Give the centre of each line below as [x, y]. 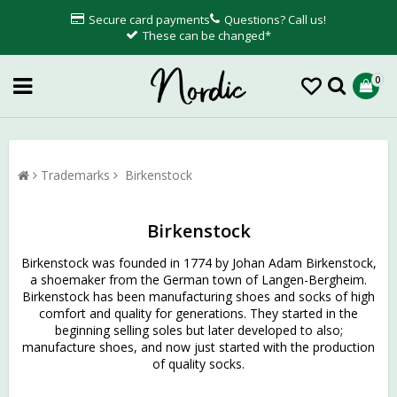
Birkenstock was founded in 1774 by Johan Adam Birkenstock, [198, 263]
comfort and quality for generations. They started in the [198, 314]
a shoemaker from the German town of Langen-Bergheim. [198, 280]
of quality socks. [198, 364]
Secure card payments [149, 19]
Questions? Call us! [275, 19]
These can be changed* [207, 35]
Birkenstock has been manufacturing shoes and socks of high [198, 297]
